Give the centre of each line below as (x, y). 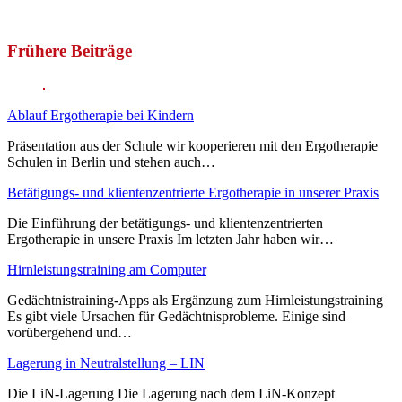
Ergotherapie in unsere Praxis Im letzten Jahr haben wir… (170, 240)
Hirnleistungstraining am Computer (107, 270)
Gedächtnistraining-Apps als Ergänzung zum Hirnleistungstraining (195, 301)
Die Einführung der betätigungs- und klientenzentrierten (165, 223)
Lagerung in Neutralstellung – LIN (106, 363)
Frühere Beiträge (70, 50)
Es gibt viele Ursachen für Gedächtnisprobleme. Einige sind (176, 317)
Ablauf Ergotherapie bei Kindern (100, 116)
